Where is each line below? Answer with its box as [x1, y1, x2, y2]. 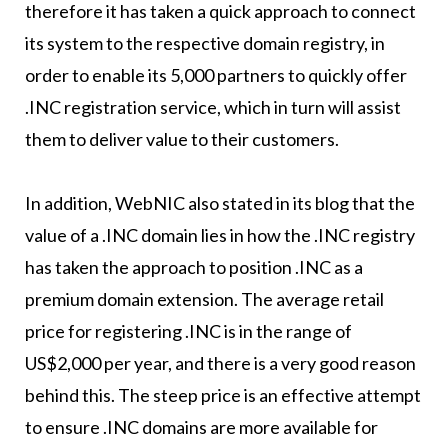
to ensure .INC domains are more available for [24, 416, 378, 439]
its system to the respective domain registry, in [24, 32, 385, 55]
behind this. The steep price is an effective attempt [24, 384, 421, 407]
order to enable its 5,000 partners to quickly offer [24, 64, 407, 87]
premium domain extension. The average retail [24, 288, 384, 311]
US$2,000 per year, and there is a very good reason [24, 352, 416, 375]
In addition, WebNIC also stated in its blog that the [24, 192, 415, 215]
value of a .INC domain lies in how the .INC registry [24, 224, 415, 247]
